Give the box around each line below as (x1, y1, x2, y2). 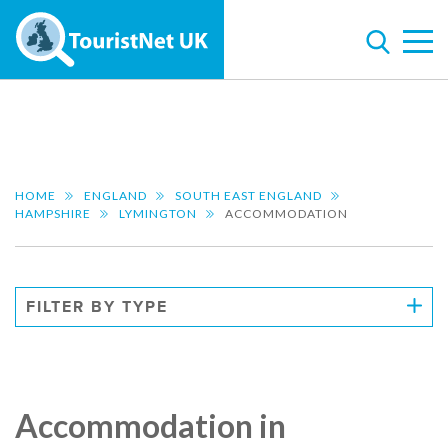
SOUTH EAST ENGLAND (175, 188, 322, 203)
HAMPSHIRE (15, 206, 91, 221)
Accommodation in (15, 406, 286, 446)
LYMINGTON (119, 206, 197, 221)
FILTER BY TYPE (26, 297, 168, 317)
